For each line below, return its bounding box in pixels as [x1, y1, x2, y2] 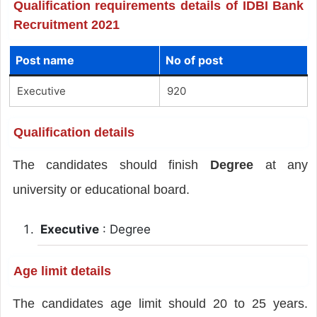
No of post [165, 52, 223, 67]
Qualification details [13, 125, 134, 139]
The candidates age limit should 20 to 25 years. [12, 296, 309, 311]
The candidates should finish [12, 157, 211, 172]
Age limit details [13, 263, 111, 278]
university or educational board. [12, 182, 190, 197]
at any [253, 157, 309, 172]
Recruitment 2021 [13, 17, 120, 32]
